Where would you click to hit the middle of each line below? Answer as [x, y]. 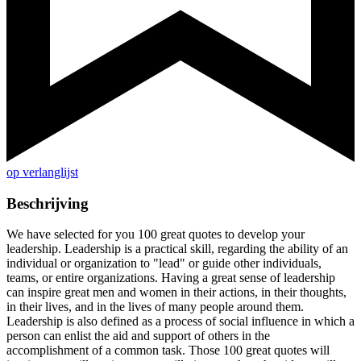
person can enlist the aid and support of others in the [138, 336]
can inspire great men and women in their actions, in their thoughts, [176, 293]
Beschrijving [48, 203]
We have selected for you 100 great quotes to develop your [156, 234]
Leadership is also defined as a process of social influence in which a [180, 322]
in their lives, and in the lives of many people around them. [155, 307]
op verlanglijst [42, 172]
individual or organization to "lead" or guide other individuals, [164, 263]
